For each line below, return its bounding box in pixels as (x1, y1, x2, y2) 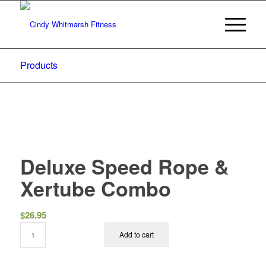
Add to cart (119, 229, 154, 239)
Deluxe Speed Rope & (20, 152, 229, 180)
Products (20, 58, 58, 72)
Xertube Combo (20, 174, 171, 202)
